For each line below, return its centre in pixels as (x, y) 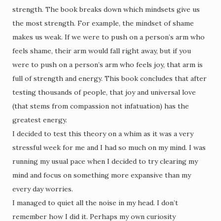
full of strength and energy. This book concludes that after (110, 78)
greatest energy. (40, 120)
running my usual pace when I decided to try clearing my (105, 161)
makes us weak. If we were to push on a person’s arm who (109, 37)
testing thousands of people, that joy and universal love (104, 92)
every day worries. (43, 189)
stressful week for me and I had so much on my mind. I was (109, 147)
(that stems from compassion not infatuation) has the (101, 106)
